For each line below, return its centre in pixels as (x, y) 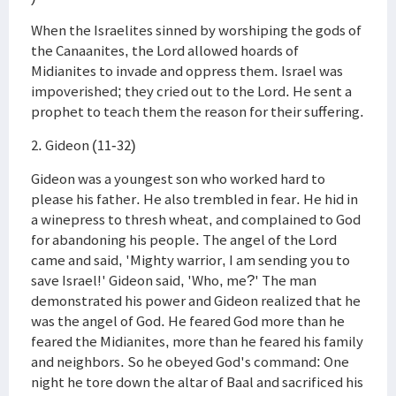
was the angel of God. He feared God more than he (188, 321)
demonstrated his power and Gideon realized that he (196, 301)
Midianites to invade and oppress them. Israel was (187, 71)
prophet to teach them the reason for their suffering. (198, 111)
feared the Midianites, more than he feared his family (197, 341)
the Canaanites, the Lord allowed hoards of (165, 50)
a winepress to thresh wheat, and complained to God (196, 219)
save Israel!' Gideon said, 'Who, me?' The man (174, 280)
